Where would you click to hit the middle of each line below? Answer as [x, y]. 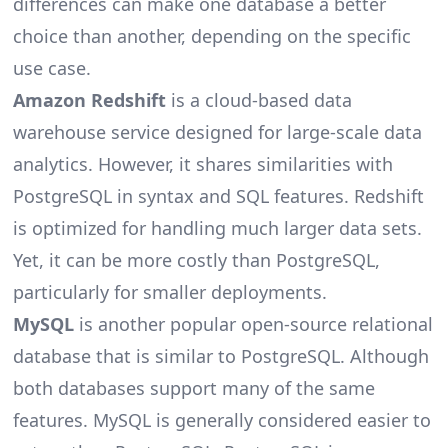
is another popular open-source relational [253, 324]
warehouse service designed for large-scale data [217, 132]
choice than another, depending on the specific [211, 36]
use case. [51, 68]
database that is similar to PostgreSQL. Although [220, 356]
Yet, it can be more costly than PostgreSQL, [196, 260]
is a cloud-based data [258, 100]
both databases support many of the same [193, 388]
